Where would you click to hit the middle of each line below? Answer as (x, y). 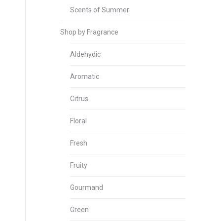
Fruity (79, 165)
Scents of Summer (100, 10)
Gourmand (87, 187)
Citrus (79, 99)
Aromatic (85, 76)
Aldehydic (85, 54)
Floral (78, 121)
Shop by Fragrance (89, 32)
